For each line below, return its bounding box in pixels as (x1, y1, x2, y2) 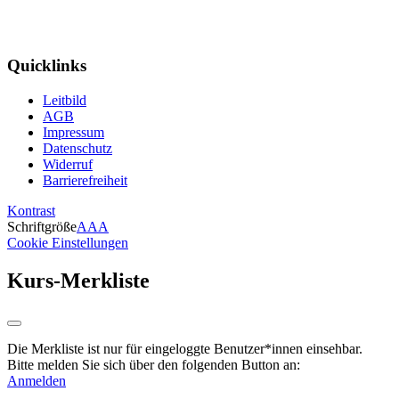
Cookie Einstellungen (7, 235, 128, 251)
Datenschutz (43, 141, 112, 157)
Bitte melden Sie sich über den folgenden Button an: (7, 356, 300, 372)
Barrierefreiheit (43, 173, 127, 189)
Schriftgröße (7, 219, 77, 235)
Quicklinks (7, 56, 86, 76)
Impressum (43, 125, 104, 141)
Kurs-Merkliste (7, 269, 150, 293)
